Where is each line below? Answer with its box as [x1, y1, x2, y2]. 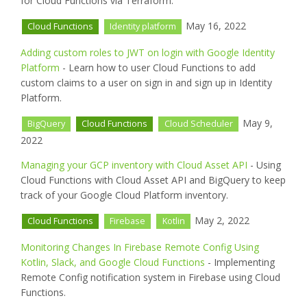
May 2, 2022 [191, 213, 249, 227]
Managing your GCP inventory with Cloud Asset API [21, 158, 247, 171]
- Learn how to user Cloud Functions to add [60, 61, 256, 75]
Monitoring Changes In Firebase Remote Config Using [21, 240, 259, 254]
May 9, [239, 116, 273, 130]
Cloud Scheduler [164, 117, 233, 130]
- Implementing [205, 255, 275, 269]
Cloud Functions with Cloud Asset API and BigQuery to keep [21, 173, 286, 186]
